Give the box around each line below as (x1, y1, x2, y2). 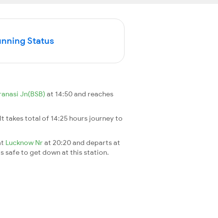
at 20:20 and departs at (44, 138, 120, 147)
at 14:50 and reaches (47, 89, 113, 98)
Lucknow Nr (5, 138, 44, 147)
